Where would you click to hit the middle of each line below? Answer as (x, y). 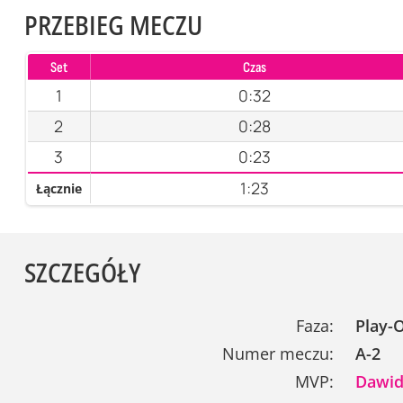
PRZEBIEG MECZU (113, 24)
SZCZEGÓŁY (82, 273)
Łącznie (58, 188)
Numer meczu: (278, 354)
